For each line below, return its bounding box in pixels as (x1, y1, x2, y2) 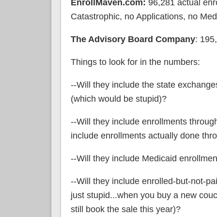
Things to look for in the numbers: (70, 57, 200, 67)
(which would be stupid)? (70, 93, 167, 104)
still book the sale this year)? (70, 204, 181, 214)
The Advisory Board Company (70, 34, 195, 44)
